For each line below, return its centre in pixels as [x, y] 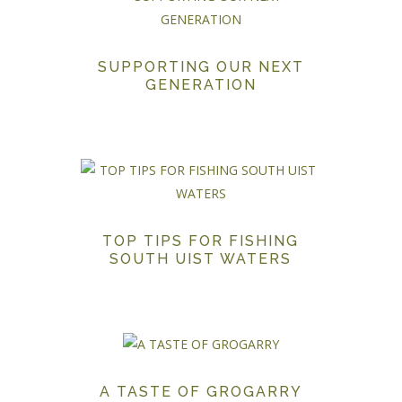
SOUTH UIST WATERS [201, 259]
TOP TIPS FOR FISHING [201, 241]
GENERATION [201, 85]
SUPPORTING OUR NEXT [201, 67]
